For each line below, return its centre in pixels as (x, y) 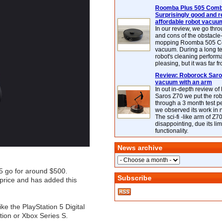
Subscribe (135, 178)
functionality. (172, 131)
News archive (140, 148)
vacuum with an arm (184, 82)
